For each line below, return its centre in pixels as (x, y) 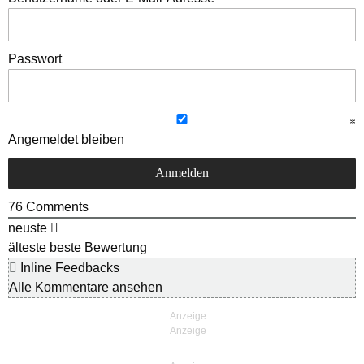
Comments (56, 207)
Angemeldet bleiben (66, 140)
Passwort (35, 59)
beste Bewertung (98, 248)
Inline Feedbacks (68, 268)
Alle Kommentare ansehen (86, 288)
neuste (28, 228)
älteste (27, 248)
